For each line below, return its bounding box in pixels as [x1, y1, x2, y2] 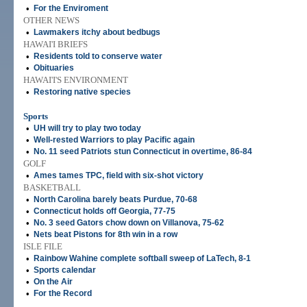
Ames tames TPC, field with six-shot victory [34, 171, 204, 180]
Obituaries [34, 63, 74, 73]
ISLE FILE [23, 241, 62, 251]
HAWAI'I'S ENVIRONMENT [23, 75, 128, 85]
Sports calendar [34, 265, 96, 275]
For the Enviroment [34, 3, 108, 13]
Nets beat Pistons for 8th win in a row [34, 230, 177, 239]
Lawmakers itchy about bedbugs [34, 27, 160, 37]
